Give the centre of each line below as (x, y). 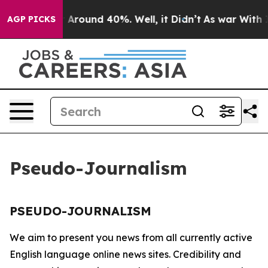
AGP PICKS (31, 19)
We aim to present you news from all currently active (131, 237)
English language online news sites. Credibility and (125, 254)
